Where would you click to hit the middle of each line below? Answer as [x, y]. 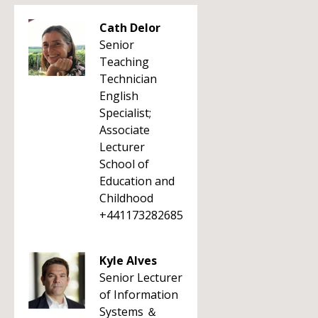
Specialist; [125, 113]
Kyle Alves [128, 261]
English [119, 96]
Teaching [124, 62]
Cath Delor [130, 28]
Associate [125, 130]
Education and [137, 181]
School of [124, 164]
